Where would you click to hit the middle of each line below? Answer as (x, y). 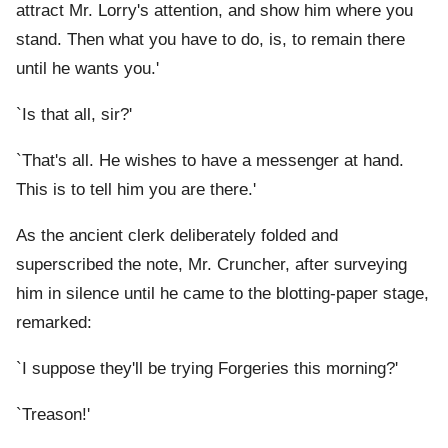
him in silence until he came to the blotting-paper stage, (222, 294)
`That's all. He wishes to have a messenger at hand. (210, 161)
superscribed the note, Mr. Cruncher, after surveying (211, 265)
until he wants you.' (87, 69)
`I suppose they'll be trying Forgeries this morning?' (207, 369)
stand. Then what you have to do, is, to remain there (210, 40)
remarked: (54, 323)
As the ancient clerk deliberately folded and (177, 236)
